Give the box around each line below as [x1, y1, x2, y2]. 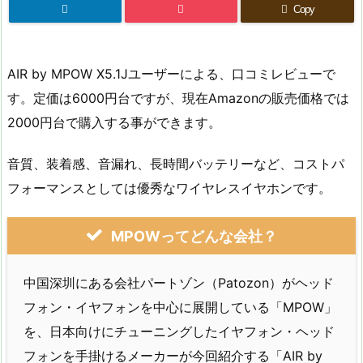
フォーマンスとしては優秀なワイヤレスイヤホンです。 [7, 179, 331, 196]
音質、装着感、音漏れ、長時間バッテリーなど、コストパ [7, 155, 344, 172]
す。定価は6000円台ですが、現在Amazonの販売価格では [7, 90, 349, 106]
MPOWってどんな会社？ [110, 227, 277, 245]
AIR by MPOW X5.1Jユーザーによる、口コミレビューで [7, 66, 335, 82]
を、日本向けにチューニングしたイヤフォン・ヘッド [23, 322, 335, 340]
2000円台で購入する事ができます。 [7, 114, 221, 130]
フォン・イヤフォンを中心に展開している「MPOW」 [23, 298, 337, 315]
